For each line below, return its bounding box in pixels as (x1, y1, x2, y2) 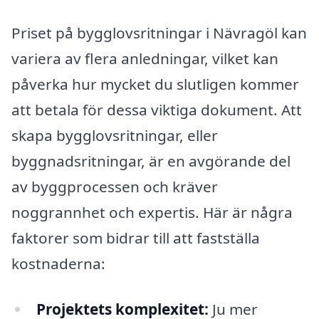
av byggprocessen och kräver (11, 177, 218, 197)
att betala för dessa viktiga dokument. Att (11, 100, 302, 120)
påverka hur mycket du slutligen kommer (11, 74, 299, 95)
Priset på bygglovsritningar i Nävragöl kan (11, 23, 307, 43)
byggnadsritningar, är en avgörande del (11, 151, 291, 172)
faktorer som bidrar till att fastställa (11, 228, 260, 249)
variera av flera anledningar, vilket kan (11, 48, 278, 69)
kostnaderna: (11, 253, 105, 274)
